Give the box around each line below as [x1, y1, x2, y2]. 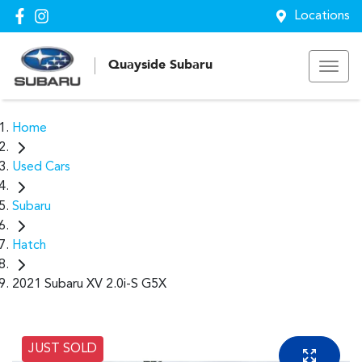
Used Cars [12, 161, 70, 175]
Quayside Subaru [108, 59, 213, 72]
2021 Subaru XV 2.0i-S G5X [12, 278, 166, 291]
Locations [294, 10, 350, 23]
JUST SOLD [28, 343, 97, 356]
